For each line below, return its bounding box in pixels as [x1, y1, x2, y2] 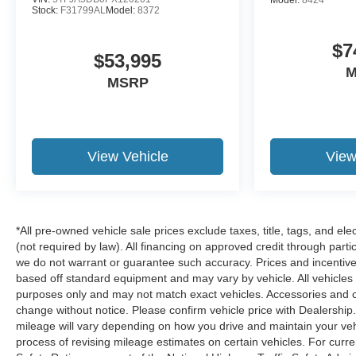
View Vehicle [87, 148, 168, 164]
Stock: [32, 4, 60, 16]
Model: [106, 4, 137, 16]
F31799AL [60, 4, 106, 16]
